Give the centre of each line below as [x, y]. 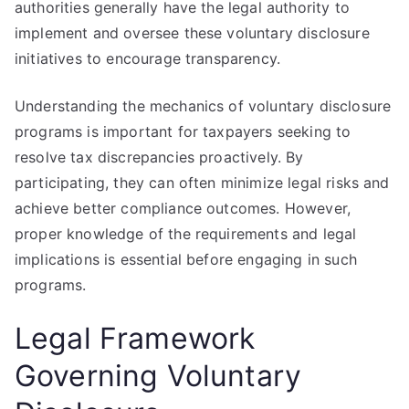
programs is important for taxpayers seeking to [183, 131]
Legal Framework [135, 338]
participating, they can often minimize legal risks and [202, 183]
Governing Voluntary [158, 376]
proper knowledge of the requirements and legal [186, 234]
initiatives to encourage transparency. [148, 58]
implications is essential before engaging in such [186, 259]
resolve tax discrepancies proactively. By [159, 157]
